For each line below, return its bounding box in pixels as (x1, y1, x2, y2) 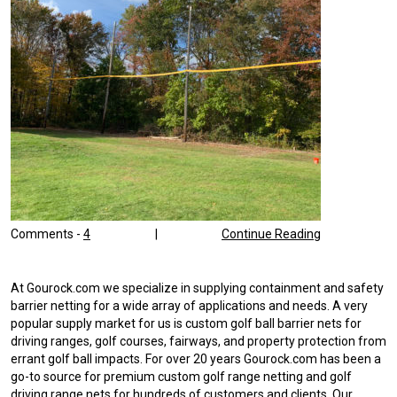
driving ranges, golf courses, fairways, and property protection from (11, 334, 386, 349)
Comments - (11, 227, 83, 242)
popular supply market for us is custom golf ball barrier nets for (11, 316, 362, 331)
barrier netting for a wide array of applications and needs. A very (11, 299, 368, 314)
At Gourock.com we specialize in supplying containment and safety (11, 281, 384, 296)
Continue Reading (222, 227, 321, 242)
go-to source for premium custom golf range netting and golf (11, 370, 352, 385)
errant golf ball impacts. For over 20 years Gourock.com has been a (11, 352, 381, 367)
